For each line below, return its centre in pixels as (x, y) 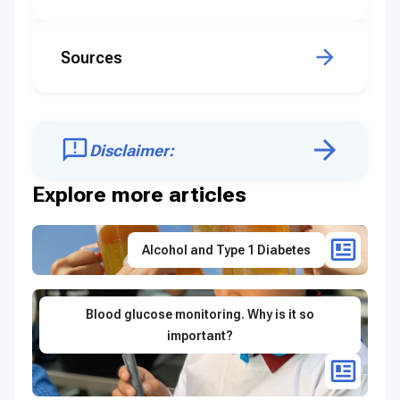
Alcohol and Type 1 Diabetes (226, 250)
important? (200, 336)
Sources (92, 57)
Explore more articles (139, 195)
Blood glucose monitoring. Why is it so (200, 315)
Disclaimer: (132, 150)
